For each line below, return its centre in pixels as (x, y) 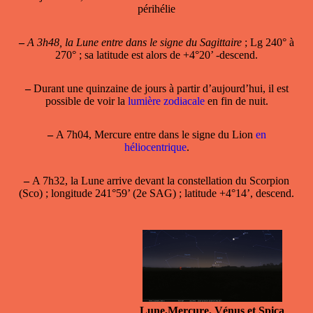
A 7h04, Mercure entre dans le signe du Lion (154, 134)
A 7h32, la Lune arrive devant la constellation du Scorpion (159, 180)
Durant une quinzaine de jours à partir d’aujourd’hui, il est (159, 88)
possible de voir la (86, 101)
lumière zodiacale (166, 101)
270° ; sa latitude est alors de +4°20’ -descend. (156, 54)
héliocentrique (155, 147)
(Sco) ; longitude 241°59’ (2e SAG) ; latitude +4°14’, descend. (156, 193)
